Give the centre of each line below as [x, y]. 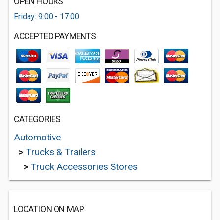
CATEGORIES [37, 119]
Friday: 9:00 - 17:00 [46, 16]
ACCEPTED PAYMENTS [55, 36]
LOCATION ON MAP [49, 209]
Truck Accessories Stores [84, 167]
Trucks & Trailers [61, 152]
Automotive [37, 137]
